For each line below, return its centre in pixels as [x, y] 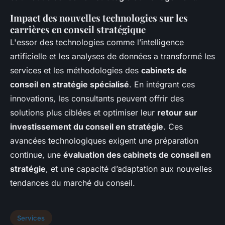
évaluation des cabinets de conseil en [137, 155]
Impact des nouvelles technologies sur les [99, 18]
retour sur [177, 113]
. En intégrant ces [162, 85]
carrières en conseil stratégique [78, 30]
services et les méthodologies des [76, 71]
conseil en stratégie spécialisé [70, 85]
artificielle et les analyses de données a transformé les [113, 57]
